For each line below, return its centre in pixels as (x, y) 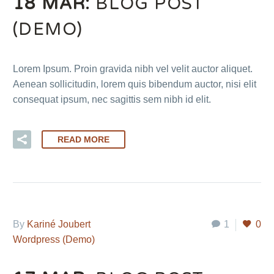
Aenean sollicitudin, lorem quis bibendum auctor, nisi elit (135, 84)
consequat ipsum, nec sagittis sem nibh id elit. (112, 100)
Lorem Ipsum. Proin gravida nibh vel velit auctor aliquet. (133, 69)
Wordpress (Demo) (54, 239)
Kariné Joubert (59, 224)
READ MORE (83, 139)
